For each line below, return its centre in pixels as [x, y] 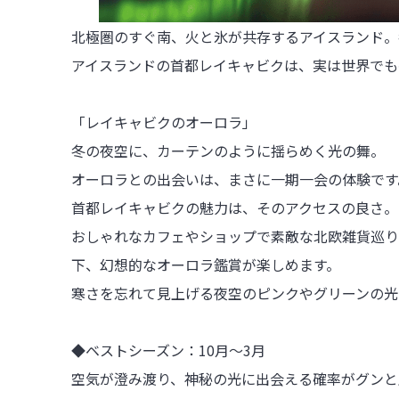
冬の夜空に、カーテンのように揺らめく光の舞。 [228, 150]
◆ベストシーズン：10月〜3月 [168, 350]
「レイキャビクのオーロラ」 [164, 122]
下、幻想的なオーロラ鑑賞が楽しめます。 [206, 264]
